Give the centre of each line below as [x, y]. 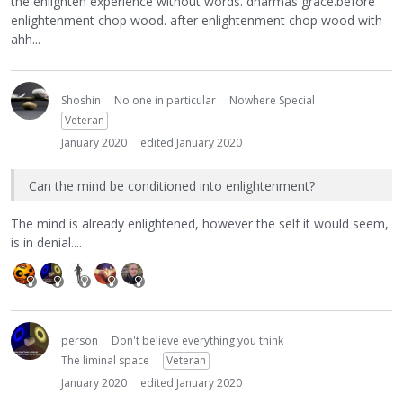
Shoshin [81, 100]
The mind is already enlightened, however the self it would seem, [200, 224]
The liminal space [105, 361]
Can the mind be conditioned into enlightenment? [172, 185]
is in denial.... [46, 243]
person [80, 341]
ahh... [26, 39]
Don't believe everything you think [197, 341]
